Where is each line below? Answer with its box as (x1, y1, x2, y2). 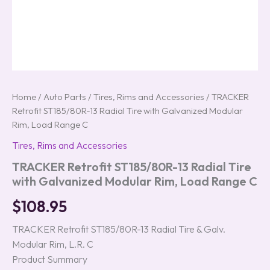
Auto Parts (43, 91, 86, 102)
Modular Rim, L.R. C (12, 237, 93, 250)
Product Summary (12, 253, 87, 265)
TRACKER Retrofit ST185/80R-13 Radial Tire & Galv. (12, 222, 225, 235)
